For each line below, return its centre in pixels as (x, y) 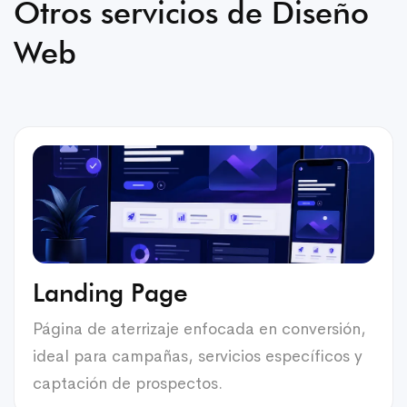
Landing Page (110, 292)
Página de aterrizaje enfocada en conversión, (199, 328)
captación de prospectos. (128, 383)
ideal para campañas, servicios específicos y (198, 356)
